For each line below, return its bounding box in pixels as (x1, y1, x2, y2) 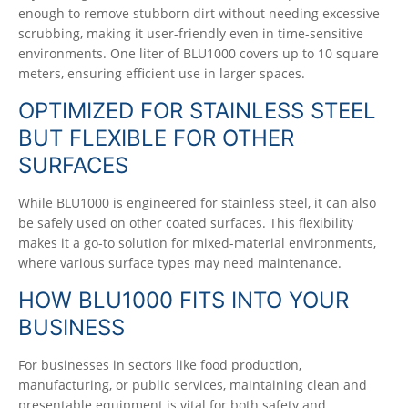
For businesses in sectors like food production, (18, 356, 301, 373)
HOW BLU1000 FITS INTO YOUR (18, 287, 349, 313)
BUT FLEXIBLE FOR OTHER (18, 125, 294, 151)
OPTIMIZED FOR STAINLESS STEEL (18, 97, 376, 124)
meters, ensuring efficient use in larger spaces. (18, 65, 305, 82)
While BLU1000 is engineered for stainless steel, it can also (18, 194, 376, 211)
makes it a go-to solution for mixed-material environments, (18, 234, 376, 251)
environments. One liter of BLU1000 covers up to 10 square (18, 45, 379, 62)
